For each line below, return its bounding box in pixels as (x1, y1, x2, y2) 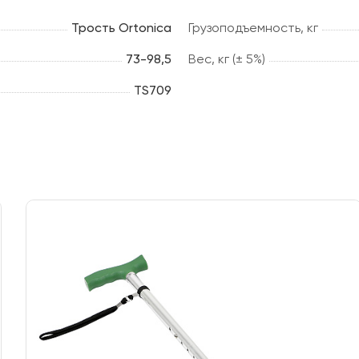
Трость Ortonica (71, 19, 171, 35)
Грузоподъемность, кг (188, 19, 318, 35)
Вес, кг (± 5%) (188, 50, 265, 67)
